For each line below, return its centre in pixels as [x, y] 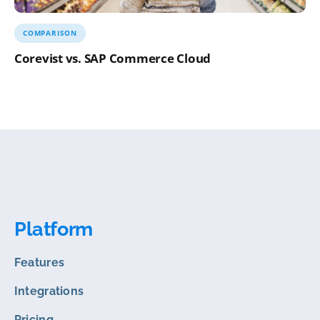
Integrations [49, 291]
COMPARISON [50, 32]
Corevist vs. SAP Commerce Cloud [112, 58]
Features [39, 262]
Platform [53, 229]
